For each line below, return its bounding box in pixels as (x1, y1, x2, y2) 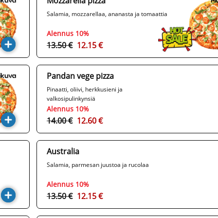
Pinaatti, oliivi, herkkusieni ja (47, 85, 123, 94)
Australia (47, 146, 79, 157)
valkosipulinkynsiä (47, 94, 95, 103)
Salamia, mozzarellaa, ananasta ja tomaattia (47, 10, 167, 18)
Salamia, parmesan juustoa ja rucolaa (47, 161, 149, 169)
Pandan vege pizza (47, 71, 114, 82)
